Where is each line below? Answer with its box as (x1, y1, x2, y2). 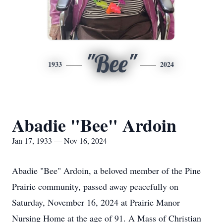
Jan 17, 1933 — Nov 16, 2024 (12, 135, 107, 146)
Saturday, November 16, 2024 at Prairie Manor (12, 196, 180, 208)
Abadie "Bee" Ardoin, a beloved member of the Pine (12, 165, 201, 176)
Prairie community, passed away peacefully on (12, 180, 178, 192)
